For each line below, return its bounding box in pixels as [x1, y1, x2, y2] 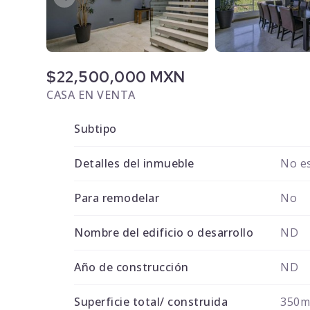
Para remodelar [74, 190, 160, 206]
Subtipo [74, 121, 117, 137]
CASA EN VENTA [46, 87, 136, 103]
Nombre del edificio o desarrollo [74, 225, 254, 241]
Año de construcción [74, 259, 189, 275]
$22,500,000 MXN [46, 67, 185, 88]
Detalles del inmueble [74, 156, 194, 172]
